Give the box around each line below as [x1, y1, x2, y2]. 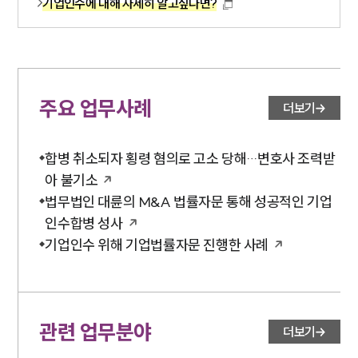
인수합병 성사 [45, 213, 123, 233]
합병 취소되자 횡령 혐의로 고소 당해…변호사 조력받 [45, 149, 336, 168]
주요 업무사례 [39, 94, 152, 121]
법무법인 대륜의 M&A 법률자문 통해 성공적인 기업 [45, 192, 332, 211]
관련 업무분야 [39, 318, 152, 345]
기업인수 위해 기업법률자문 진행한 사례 [45, 235, 269, 254]
